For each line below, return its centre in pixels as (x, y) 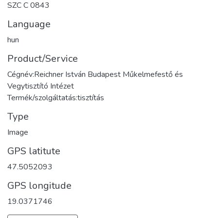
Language (29, 24)
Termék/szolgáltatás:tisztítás (56, 98)
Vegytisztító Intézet (41, 86)
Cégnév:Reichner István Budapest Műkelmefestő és (95, 75)
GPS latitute (34, 151)
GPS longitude (39, 186)
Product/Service (43, 59)
